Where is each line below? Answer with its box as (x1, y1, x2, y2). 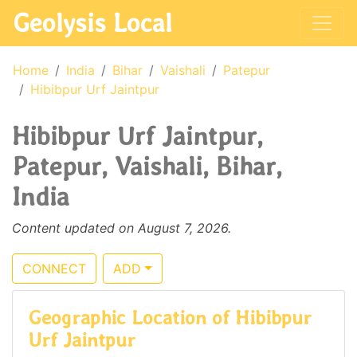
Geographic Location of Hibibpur (29, 306, 312, 329)
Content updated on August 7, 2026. (12, 220, 231, 236)
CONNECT (22, 261, 86, 277)
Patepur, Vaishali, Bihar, (12, 151, 282, 182)
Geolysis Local (13, 7, 172, 38)
